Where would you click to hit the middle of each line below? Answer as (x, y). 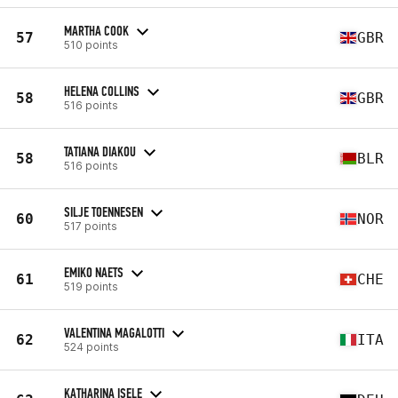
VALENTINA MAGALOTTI (114, 332)
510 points (91, 44)
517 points (91, 226)
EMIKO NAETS (94, 272)
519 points (91, 286)
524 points (92, 346)
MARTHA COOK (96, 30)
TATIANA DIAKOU (100, 151)
